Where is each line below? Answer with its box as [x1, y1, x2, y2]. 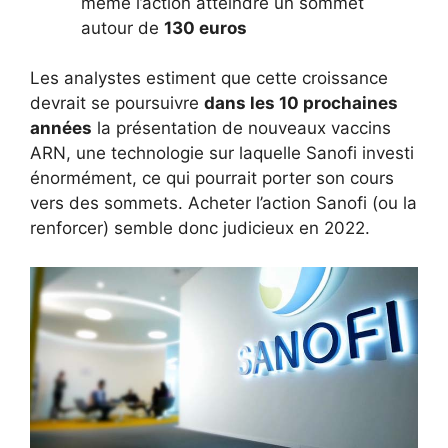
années [30, 118, 92, 138]
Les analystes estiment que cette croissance [30, 68, 388, 88]
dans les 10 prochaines [204, 93, 398, 113]
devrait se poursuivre [30, 93, 204, 113]
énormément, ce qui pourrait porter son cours [30, 168, 394, 188]
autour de [81, 17, 164, 38]
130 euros [164, 17, 247, 38]
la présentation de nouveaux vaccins [92, 118, 391, 138]
